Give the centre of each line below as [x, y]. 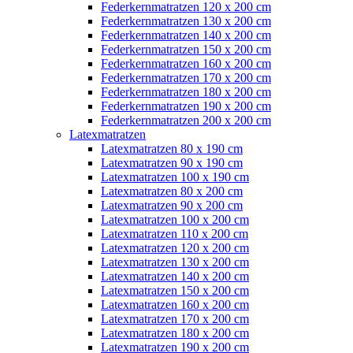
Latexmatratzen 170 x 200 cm [175, 318]
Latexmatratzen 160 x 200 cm [175, 304]
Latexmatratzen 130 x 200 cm [175, 262]
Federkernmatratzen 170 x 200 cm [186, 77]
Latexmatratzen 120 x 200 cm [175, 247]
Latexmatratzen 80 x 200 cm [172, 191]
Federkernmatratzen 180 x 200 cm [186, 91]
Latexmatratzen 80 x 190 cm [172, 148]
